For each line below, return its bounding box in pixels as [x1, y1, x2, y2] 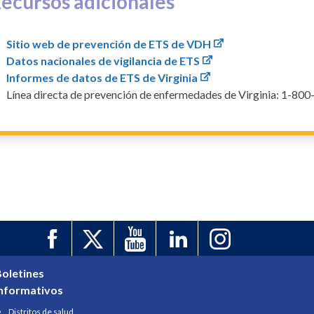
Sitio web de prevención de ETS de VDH [6, 36, 212, 50]
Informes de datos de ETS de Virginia [6, 70, 198, 84]
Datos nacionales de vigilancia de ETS [6, 53, 200, 67]
